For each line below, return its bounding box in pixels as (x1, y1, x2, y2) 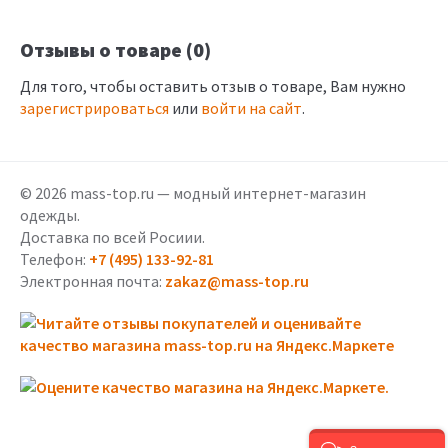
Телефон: (20, 249, 89, 269)
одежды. (20, 205, 80, 225)
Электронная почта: (20, 271, 165, 291)
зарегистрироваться (20, 98, 169, 118)
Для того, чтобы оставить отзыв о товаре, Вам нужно (20, 76, 406, 96)
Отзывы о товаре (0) (20, 37, 211, 62)
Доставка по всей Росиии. (20, 227, 205, 247)
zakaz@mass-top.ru (165, 271, 309, 291)
